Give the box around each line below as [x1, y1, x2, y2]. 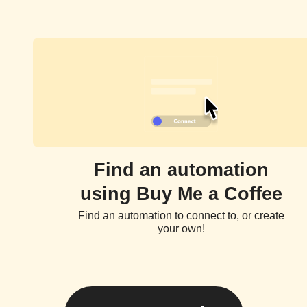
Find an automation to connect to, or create [77, 210, 284, 221]
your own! [157, 223, 205, 234]
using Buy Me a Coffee [79, 184, 282, 204]
